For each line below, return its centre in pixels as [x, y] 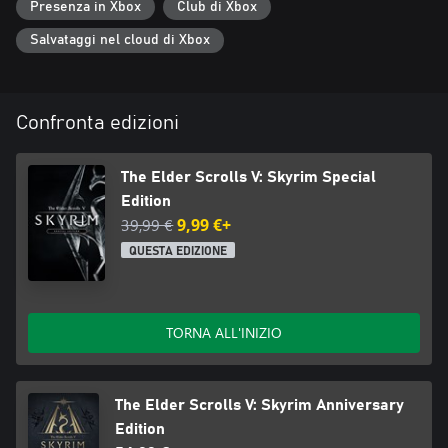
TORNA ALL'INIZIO [224, 333]
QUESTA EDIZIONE [178, 251]
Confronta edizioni [97, 123]
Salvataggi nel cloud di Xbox [120, 40]
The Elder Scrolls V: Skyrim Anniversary [260, 405]
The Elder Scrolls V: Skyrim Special [249, 177]
